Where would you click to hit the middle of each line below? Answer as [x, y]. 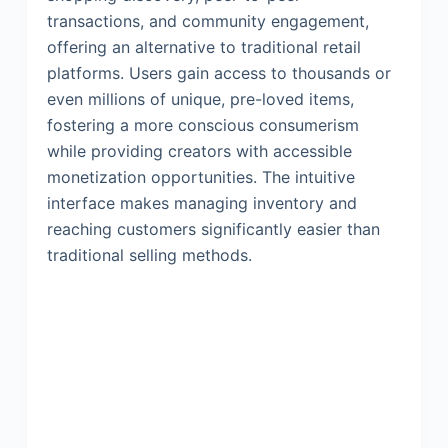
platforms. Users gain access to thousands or [218, 73]
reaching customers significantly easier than [213, 229]
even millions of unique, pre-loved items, [200, 99]
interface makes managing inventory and [201, 203]
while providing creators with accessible [199, 151]
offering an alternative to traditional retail [203, 47]
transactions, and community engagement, [207, 21]
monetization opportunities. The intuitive [200, 177]
